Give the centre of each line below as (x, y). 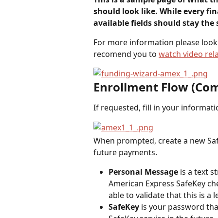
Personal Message (143, 172)
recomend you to (126, 54)
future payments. (125, 152)
